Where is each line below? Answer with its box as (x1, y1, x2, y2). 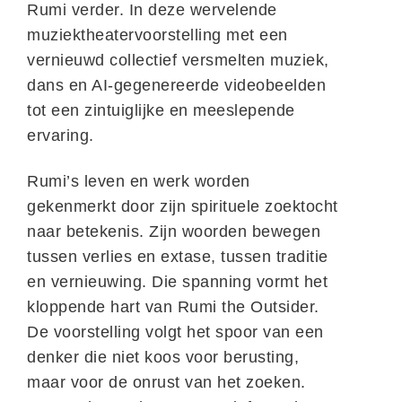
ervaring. (27, 127, 94, 144)
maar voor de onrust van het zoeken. (27, 373, 306, 391)
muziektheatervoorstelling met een (27, 26, 288, 44)
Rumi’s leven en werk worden (27, 172, 250, 190)
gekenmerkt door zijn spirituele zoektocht (27, 197, 338, 215)
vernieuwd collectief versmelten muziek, (27, 51, 329, 69)
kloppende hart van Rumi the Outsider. (27, 298, 319, 316)
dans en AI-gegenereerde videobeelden (27, 76, 326, 94)
